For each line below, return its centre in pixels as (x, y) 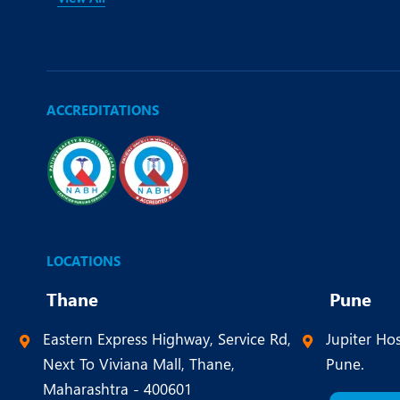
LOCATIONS (83, 261)
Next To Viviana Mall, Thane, (139, 364)
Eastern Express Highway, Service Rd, (167, 339)
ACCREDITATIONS (103, 110)
